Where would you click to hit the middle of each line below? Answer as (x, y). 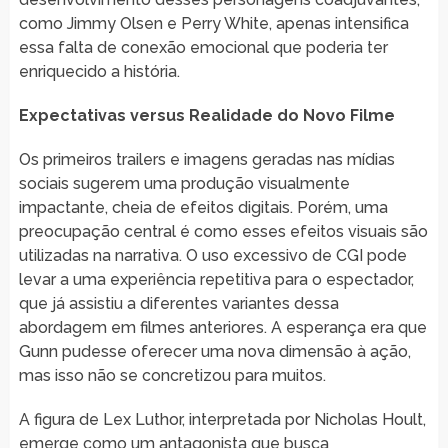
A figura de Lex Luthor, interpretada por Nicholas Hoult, (222, 419)
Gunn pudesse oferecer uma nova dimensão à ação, (214, 351)
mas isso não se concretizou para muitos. (172, 375)
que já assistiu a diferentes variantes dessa (178, 303)
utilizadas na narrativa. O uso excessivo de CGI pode (212, 255)
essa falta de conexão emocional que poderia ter (203, 47)
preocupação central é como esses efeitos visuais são (223, 231)
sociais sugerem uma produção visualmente (184, 183)
